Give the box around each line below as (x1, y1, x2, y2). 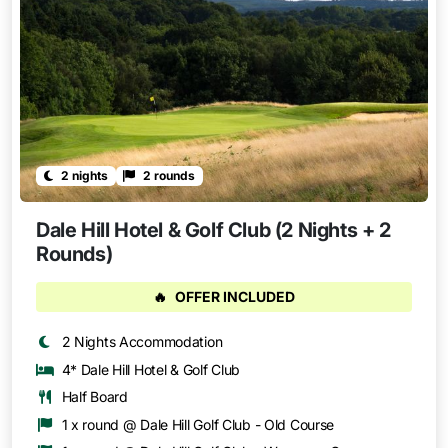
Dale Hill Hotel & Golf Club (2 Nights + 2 (36, 218, 391, 243)
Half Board (61, 388, 128, 406)
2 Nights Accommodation (61, 332, 223, 350)
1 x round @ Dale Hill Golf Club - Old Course (61, 415, 335, 433)
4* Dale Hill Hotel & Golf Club (61, 360, 241, 378)
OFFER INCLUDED (175, 288, 295, 306)
